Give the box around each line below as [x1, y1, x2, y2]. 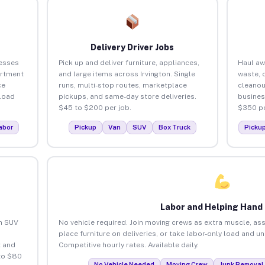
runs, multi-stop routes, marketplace [58, 80, 187, 89]
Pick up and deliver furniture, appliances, [58, 58, 199, 67]
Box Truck [158, 123, 190, 131]
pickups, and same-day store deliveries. [58, 92, 196, 101]
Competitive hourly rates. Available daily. [58, 240, 199, 249]
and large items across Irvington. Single [58, 69, 195, 78]
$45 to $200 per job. [58, 103, 131, 112]
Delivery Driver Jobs [91, 42, 174, 52]
